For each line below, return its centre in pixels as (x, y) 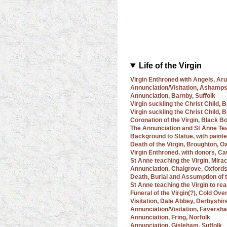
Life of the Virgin (170, 66)
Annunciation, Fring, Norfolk (170, 217)
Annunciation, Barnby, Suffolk (173, 96)
